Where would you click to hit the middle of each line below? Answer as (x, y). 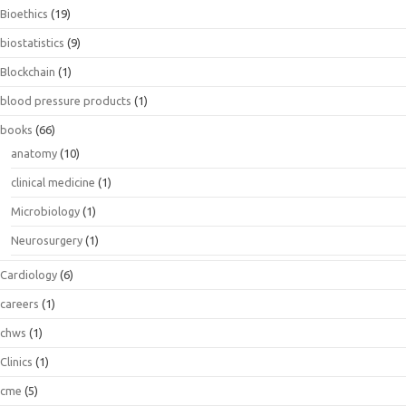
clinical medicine (53, 182)
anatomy (34, 153)
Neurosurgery (47, 240)
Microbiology (45, 211)
